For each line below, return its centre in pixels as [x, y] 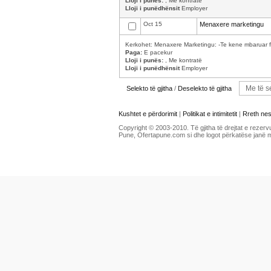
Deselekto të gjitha [205, 88]
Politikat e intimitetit [211, 114]
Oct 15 [153, 24]
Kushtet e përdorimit [148, 114]
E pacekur [157, 52]
